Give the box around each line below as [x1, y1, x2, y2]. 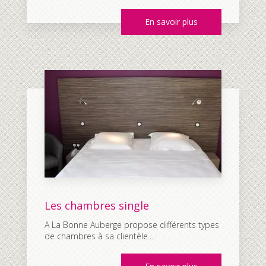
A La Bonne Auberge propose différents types [45, 219, 219, 231]
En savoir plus [145, 16, 198, 28]
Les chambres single [45, 198, 149, 213]
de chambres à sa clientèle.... [45, 230, 155, 242]
